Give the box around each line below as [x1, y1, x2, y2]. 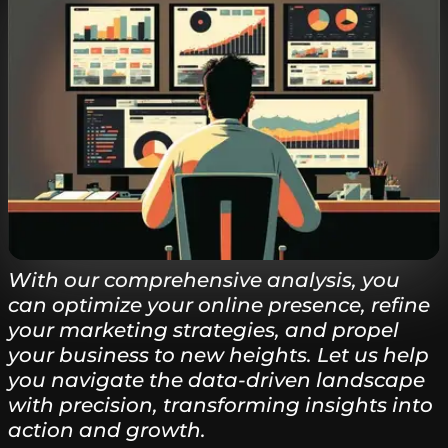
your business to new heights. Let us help [8, 342, 429, 367]
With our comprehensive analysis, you [8, 267, 400, 292]
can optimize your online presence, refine [8, 292, 430, 317]
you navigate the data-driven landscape [8, 367, 425, 392]
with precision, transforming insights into [8, 392, 433, 417]
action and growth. [8, 417, 206, 442]
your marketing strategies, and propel [8, 317, 399, 342]
